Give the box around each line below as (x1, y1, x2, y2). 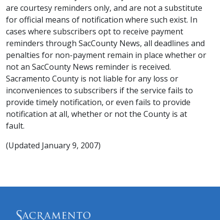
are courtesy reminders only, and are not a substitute (6, 2, 202, 13)
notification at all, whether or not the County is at (6, 109, 187, 119)
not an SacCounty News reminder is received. (6, 61, 171, 72)
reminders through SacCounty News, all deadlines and (6, 38, 205, 49)
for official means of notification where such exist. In (6, 14, 197, 25)
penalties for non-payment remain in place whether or (6, 50, 206, 60)
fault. (6, 120, 25, 131)
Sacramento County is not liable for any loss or (6, 73, 178, 84)
